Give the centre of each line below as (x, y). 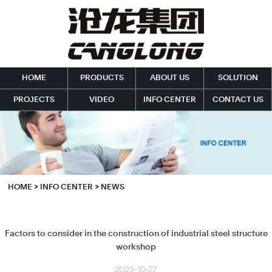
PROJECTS (34, 100)
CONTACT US (238, 100)
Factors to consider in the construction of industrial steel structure (136, 234)
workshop (136, 247)
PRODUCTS (102, 78)
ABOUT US (170, 78)
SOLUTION (238, 78)
